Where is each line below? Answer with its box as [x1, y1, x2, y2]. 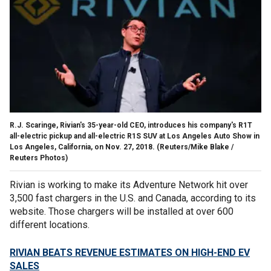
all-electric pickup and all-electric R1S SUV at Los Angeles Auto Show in [10, 131, 260, 140]
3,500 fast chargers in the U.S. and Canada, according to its [10, 192, 256, 204]
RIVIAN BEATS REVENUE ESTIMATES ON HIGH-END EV [10, 246, 250, 258]
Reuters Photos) [10, 153, 68, 162]
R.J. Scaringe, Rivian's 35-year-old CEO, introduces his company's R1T [10, 120, 252, 129]
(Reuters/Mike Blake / [155, 142, 233, 151]
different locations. [10, 218, 92, 230]
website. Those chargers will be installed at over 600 [10, 205, 233, 217]
